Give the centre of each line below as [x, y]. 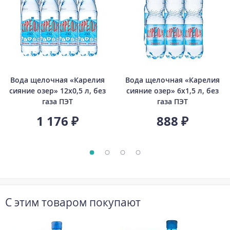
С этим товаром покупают [73, 202]
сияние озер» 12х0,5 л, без [57, 90]
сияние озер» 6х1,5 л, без [172, 90]
